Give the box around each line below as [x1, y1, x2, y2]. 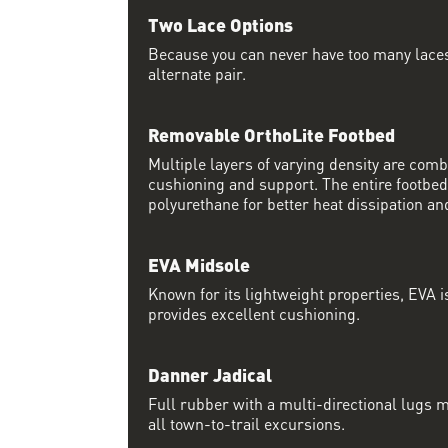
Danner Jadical [148, 358, 272, 388]
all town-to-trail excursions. [148, 409, 345, 435]
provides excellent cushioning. [148, 299, 360, 325]
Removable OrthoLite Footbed [148, 118, 395, 148]
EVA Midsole [148, 248, 250, 278]
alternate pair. [148, 59, 246, 85]
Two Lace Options [148, 8, 293, 38]
